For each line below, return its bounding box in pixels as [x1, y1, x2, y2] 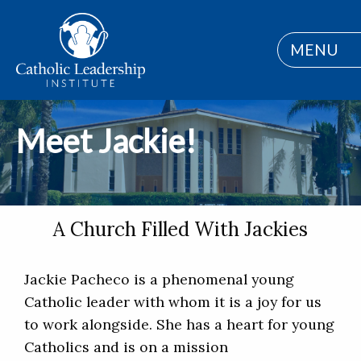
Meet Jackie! [16, 122, 196, 161]
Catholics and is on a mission [24, 338, 228, 357]
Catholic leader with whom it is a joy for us [24, 293, 322, 312]
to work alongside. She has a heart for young [24, 315, 334, 334]
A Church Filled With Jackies [53, 217, 308, 243]
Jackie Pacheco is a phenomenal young [24, 270, 294, 289]
